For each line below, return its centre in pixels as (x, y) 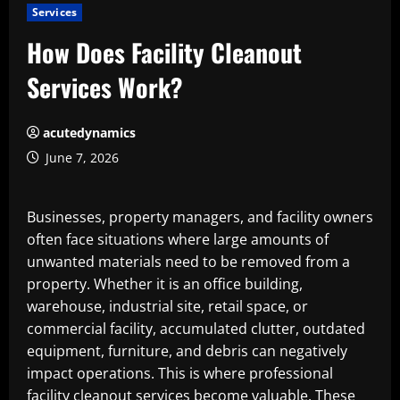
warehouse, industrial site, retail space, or (167, 306)
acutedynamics (89, 133)
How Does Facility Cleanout (164, 52)
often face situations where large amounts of (178, 239)
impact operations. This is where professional (180, 373)
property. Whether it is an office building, (165, 284)
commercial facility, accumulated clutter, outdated (196, 329)
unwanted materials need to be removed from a (188, 262)
